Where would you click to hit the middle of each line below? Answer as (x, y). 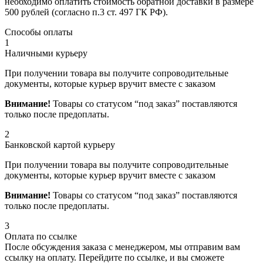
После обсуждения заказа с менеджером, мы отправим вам (122, 247)
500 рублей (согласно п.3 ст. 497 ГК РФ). (86, 12)
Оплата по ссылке (41, 237)
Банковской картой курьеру (60, 145)
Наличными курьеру (46, 53)
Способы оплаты (39, 32)
